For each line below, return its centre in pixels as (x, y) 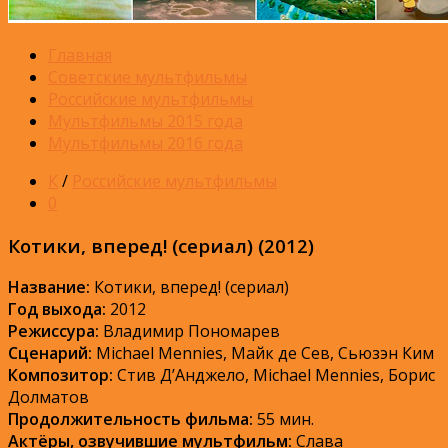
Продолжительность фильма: (130, 419)
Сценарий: (50, 353)
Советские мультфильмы (147, 77)
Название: (49, 287)
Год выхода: (57, 309)
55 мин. (283, 419)
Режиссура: (53, 331)
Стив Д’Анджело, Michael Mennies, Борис (274, 375)
